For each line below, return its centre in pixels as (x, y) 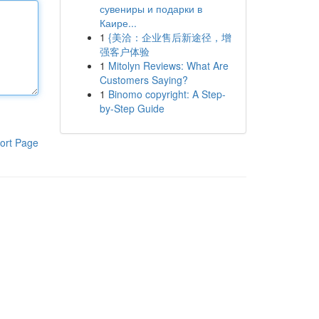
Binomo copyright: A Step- (167, 94)
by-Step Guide (132, 108)
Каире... (118, 23)
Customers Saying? (143, 80)
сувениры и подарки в (151, 9)
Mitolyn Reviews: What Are (168, 66)
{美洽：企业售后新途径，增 (169, 37)
